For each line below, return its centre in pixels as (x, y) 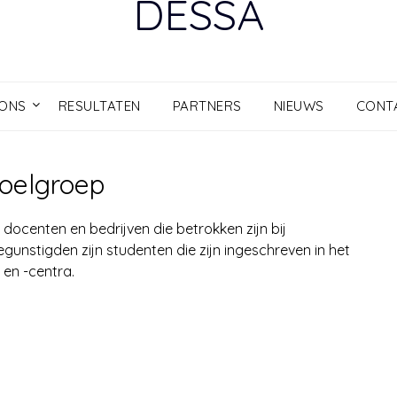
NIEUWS (299, 105)
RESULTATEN (99, 105)
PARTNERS (207, 105)
